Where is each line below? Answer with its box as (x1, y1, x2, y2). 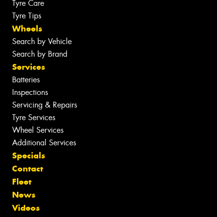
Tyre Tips (12, 11, 41, 21)
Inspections (12, 87, 48, 98)
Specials (12, 150, 45, 161)
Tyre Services (12, 112, 55, 123)
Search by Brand (12, 49, 67, 60)
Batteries (12, 75, 40, 85)
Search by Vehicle (12, 36, 72, 47)
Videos (12, 202, 40, 214)
